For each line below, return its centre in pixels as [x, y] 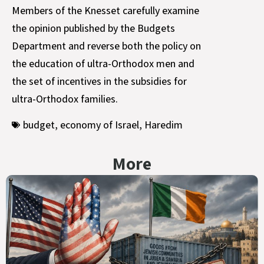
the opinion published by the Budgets [93, 28]
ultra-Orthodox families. [65, 98]
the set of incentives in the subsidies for [99, 81]
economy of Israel [100, 125]
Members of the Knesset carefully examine [105, 10]
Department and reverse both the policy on [106, 45]
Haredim [164, 125]
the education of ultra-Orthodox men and [103, 63]
